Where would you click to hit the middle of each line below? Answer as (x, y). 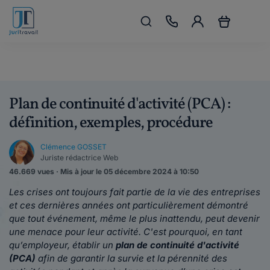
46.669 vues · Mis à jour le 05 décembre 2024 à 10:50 (104, 171)
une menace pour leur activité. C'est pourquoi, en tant (126, 232)
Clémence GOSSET (74, 147)
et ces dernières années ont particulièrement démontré (129, 205)
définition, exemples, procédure (111, 123)
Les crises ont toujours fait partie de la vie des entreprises (135, 192)
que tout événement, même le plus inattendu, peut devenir (134, 218)
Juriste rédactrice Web (79, 158)
